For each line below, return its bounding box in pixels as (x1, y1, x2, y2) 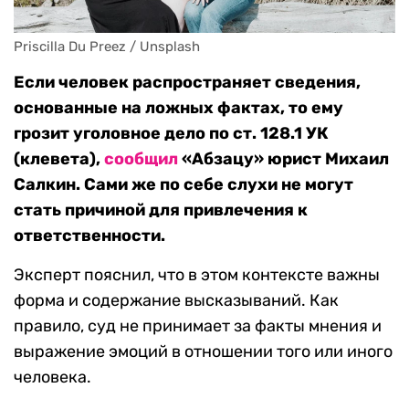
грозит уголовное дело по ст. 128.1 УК (14, 123, 329, 144)
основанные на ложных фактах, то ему (14, 98, 343, 119)
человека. (14, 367, 91, 388)
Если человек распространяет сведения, (14, 72, 361, 93)
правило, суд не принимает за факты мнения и (14, 316, 382, 337)
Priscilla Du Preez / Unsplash (14, 38, 200, 56)
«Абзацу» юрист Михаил (178, 149, 389, 170)
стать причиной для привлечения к (14, 200, 308, 221)
